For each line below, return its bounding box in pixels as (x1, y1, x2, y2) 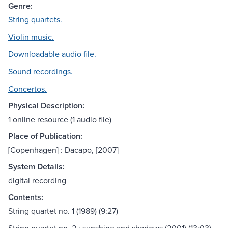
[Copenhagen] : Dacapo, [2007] (8, 144, 119, 156)
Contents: (8, 191, 43, 204)
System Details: (8, 161, 65, 173)
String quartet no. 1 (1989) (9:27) (8, 205, 118, 217)
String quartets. (8, 14, 62, 25)
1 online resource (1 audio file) (8, 113, 111, 125)
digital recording (8, 175, 66, 186)
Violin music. (8, 31, 54, 43)
